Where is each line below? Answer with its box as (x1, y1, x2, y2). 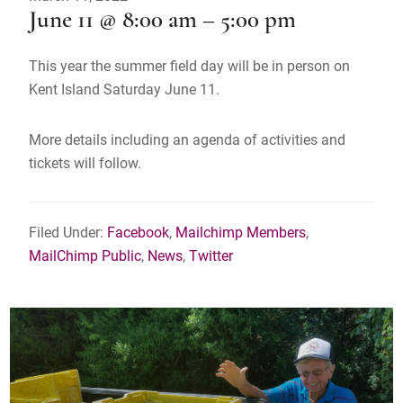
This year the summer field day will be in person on (29, 56, 351, 76)
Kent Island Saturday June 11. (29, 79, 220, 99)
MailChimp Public (29, 246, 142, 265)
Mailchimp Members (175, 222, 307, 242)
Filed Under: (29, 222, 108, 242)
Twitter (189, 246, 234, 265)
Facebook (107, 222, 170, 242)
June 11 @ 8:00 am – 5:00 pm (29, 9, 297, 34)
